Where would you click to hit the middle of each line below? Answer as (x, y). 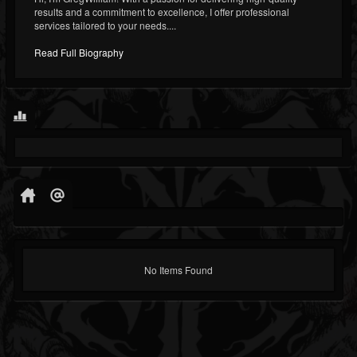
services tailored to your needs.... (105, 25)
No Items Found (178, 269)
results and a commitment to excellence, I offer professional (162, 11)
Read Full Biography (79, 52)
